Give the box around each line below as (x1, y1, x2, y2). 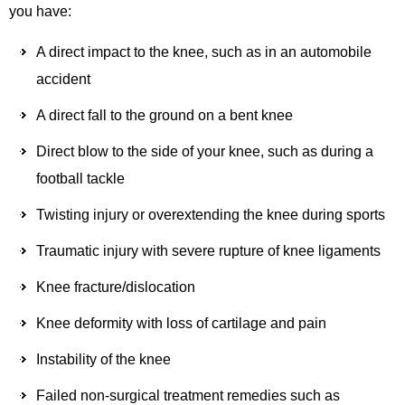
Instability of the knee (36, 351, 171, 367)
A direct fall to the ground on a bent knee (36, 107, 293, 123)
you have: (9, 3, 71, 19)
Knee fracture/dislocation (36, 278, 195, 295)
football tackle (36, 170, 125, 186)
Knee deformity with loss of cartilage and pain (36, 315, 326, 331)
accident (36, 71, 90, 87)
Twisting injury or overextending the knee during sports (36, 206, 385, 222)
